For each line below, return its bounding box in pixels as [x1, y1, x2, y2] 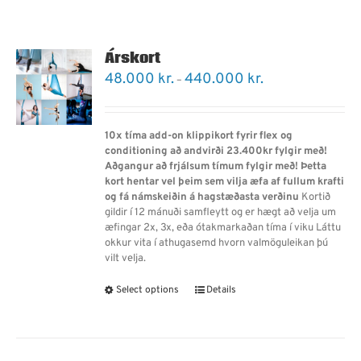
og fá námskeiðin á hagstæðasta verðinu [105, 191, 300, 205]
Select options [116, 284, 180, 297]
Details [206, 284, 237, 297]
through [263, 114, 300, 128]
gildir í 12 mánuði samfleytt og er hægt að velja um [105, 206, 337, 220]
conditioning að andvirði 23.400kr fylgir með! [105, 145, 328, 159]
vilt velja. [105, 252, 147, 266]
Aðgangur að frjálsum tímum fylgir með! [105, 160, 299, 174]
